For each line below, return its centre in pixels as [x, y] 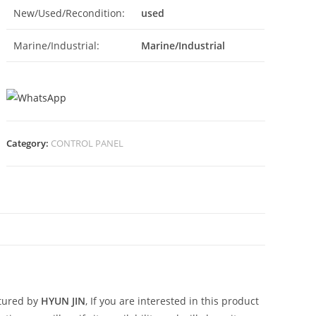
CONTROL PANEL [87, 144]
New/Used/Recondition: [69, 13]
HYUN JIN [63, 301]
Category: [29, 144]
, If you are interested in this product [172, 301]
